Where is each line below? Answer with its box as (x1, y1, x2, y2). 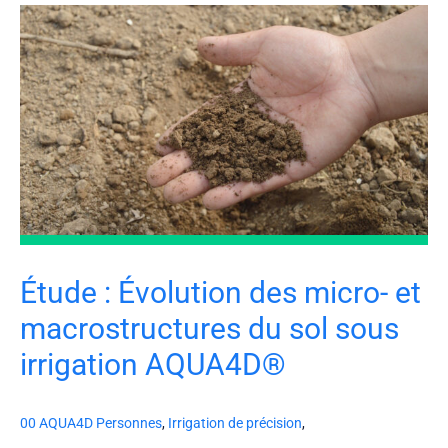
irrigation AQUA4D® (20, 347, 286, 383)
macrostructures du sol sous (20, 311, 399, 347)
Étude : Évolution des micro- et (20, 275, 421, 311)
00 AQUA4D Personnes (20, 415, 162, 432)
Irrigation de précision (168, 415, 302, 432)
